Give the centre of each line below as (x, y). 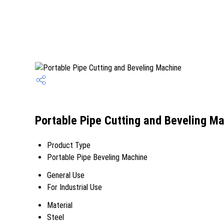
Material (60, 205)
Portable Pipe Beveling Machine (97, 157)
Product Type (69, 145)
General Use (66, 175)
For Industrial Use (74, 187)
